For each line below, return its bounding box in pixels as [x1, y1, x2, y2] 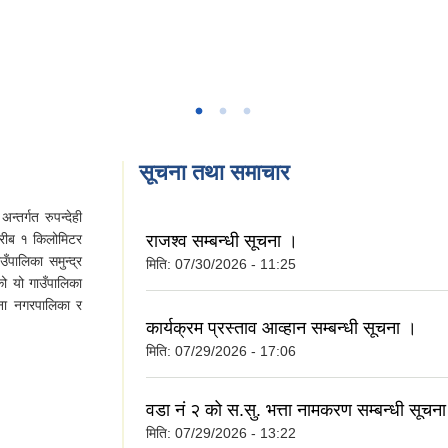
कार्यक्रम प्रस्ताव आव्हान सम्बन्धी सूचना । [146, 317, 417, 338]
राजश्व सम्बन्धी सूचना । [146, 231, 298, 251]
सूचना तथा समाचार [139, 160, 290, 185]
